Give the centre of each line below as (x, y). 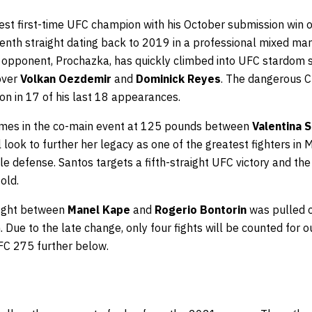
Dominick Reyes (178, 79)
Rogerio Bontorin (201, 210)
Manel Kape (99, 210)
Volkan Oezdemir (66, 79)
